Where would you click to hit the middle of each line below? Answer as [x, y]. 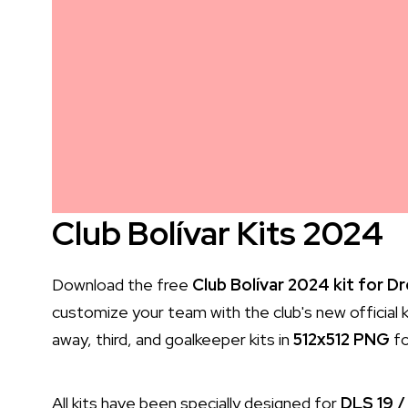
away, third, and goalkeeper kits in [173, 339]
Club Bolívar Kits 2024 [218, 233]
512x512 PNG [342, 339]
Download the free [122, 284]
